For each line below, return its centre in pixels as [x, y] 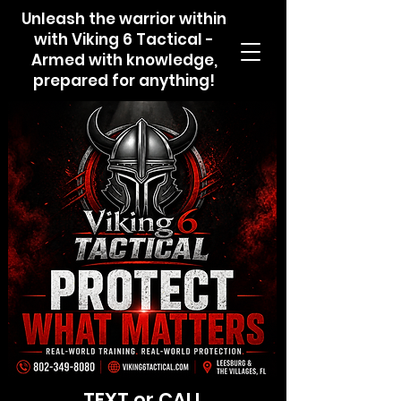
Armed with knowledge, [124, 60]
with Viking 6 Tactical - [124, 39]
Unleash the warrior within [124, 19]
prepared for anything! [124, 81]
